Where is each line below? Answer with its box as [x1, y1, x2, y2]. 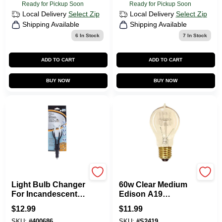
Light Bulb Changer [11, 180, 85, 189]
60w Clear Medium [118, 180, 187, 189]
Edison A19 [118, 190, 163, 198]
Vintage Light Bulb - [118, 209, 193, 217]
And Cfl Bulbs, [11, 199, 66, 208]
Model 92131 [11, 209, 58, 217]
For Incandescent [11, 190, 77, 198]
